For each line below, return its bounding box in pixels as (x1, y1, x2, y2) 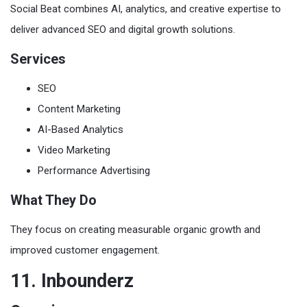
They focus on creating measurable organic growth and (10, 223, 260, 236)
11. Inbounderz (10, 269, 134, 292)
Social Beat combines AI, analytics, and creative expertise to (10, 2, 281, 15)
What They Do (10, 191, 97, 208)
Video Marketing (38, 143, 110, 156)
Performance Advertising (38, 164, 150, 177)
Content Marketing (38, 102, 121, 115)
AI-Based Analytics (38, 123, 123, 136)
